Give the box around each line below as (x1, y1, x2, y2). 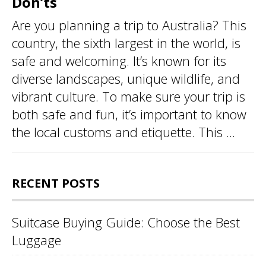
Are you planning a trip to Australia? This (12, 15, 246, 34)
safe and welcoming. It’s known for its (12, 51, 226, 69)
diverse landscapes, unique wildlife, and (12, 69, 240, 87)
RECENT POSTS (12, 175, 100, 191)
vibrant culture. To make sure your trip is (12, 87, 245, 105)
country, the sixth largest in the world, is (12, 33, 240, 52)
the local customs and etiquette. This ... (12, 122, 235, 141)
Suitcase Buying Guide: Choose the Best (12, 213, 240, 231)
